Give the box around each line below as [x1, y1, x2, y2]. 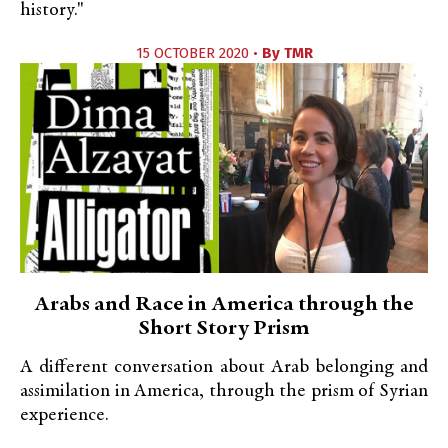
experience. [20, 406, 109, 425]
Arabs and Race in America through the [34, 294, 414, 316]
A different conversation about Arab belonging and [20, 358, 428, 377]
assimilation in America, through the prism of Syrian [20, 382, 428, 401]
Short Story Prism [138, 318, 310, 340]
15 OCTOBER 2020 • [135, 44, 262, 62]
